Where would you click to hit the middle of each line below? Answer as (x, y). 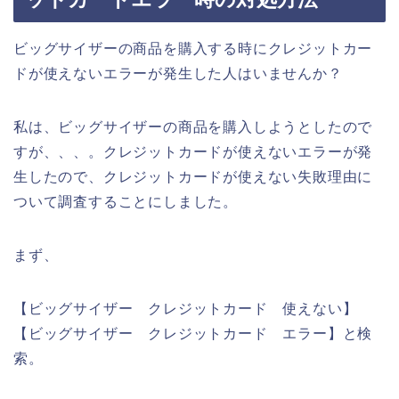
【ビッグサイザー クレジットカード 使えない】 (186, 309)
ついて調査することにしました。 (126, 202)
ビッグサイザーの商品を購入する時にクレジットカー (193, 49)
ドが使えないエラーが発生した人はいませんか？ (178, 74)
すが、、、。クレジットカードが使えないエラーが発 (193, 152)
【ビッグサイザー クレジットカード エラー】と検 (193, 334)
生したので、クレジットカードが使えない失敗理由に (193, 177)
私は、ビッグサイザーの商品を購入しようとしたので (193, 127)
